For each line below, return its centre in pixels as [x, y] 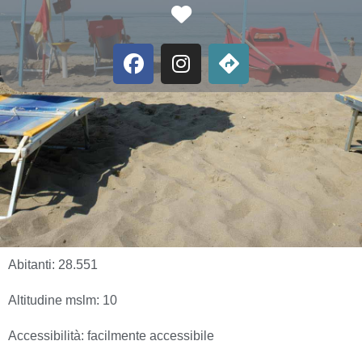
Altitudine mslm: [55, 300]
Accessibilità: [48, 336]
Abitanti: [33, 265]
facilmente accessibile [151, 336]
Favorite [227, 14]
